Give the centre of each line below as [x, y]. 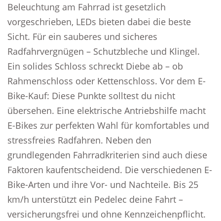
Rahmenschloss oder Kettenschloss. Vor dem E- [107, 81]
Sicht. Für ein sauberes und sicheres [82, 37]
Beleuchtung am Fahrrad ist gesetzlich [87, 7]
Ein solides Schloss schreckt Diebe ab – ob [95, 66]
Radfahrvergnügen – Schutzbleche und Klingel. [104, 51]
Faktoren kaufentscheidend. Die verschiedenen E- [110, 170]
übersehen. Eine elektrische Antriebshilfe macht [107, 110]
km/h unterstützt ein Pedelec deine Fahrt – [95, 199]
